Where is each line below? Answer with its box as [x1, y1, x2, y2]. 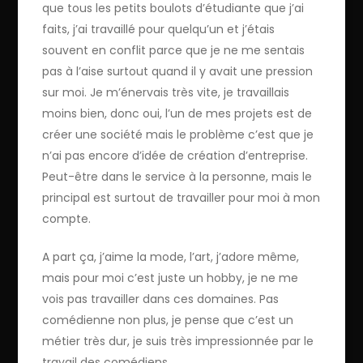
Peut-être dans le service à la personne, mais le [42, 168, 313, 185]
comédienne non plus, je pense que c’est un [42, 311, 294, 328]
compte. [42, 210, 92, 227]
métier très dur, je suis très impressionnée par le [42, 332, 314, 349]
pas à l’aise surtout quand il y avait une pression [42, 62, 314, 79]
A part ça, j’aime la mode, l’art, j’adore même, [42, 248, 300, 265]
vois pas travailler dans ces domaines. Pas [42, 290, 280, 307]
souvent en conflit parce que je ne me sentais [42, 41, 305, 58]
